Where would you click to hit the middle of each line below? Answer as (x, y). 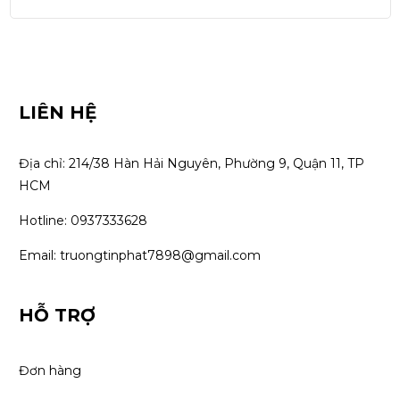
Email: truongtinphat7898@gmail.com (140, 256)
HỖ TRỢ (57, 316)
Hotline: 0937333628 (83, 221)
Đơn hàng (50, 371)
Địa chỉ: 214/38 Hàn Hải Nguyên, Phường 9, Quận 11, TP (192, 164)
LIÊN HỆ (58, 113)
